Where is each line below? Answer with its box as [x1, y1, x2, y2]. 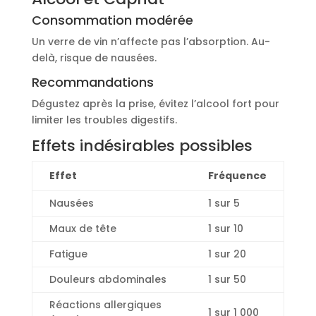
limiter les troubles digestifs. [31, 113, 177, 128]
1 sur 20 [207, 247, 246, 262]
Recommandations [31, 73, 154, 92]
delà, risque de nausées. [31, 51, 157, 66]
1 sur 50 [207, 272, 246, 287]
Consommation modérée [31, 11, 193, 30]
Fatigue [49, 247, 87, 262]
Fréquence [207, 169, 267, 183]
